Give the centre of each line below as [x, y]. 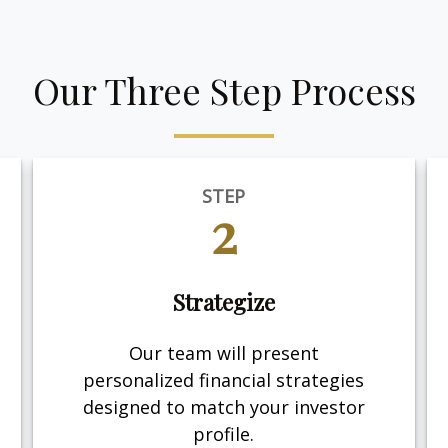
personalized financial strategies [224, 379]
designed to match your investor [223, 406]
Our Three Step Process [224, 90]
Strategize [223, 302]
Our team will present [223, 352]
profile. [224, 433]
